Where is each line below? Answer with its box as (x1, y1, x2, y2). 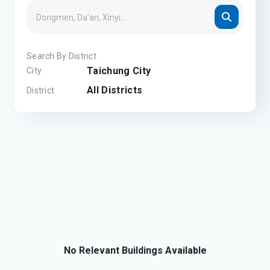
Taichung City (87, 65, 151, 77)
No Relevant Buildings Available (63, 245, 207, 257)
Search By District (27, 51, 97, 61)
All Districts (87, 84, 143, 96)
